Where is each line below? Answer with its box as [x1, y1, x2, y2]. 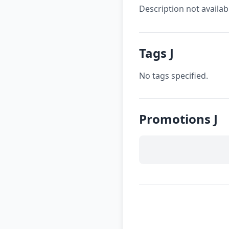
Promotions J [139, 110, 218, 127]
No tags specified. [139, 70, 208, 81]
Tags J [139, 44, 174, 61]
